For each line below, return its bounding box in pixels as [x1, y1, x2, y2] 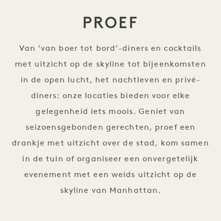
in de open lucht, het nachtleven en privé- [20, 76, 201, 84]
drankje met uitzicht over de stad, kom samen [12, 140, 209, 147]
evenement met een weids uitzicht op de [24, 171, 197, 179]
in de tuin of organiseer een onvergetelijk [22, 155, 199, 163]
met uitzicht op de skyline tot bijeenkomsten [15, 61, 206, 69]
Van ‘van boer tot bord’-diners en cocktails [19, 45, 202, 53]
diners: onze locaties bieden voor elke [31, 92, 190, 100]
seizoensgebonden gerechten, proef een [25, 124, 196, 132]
